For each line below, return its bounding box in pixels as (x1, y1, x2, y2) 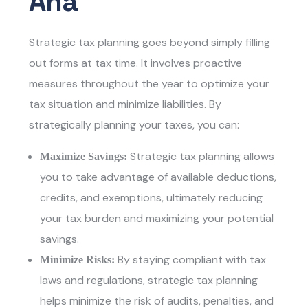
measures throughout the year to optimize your (29, 76, 270, 91)
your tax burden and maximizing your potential (40, 211, 274, 226)
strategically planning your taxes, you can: (29, 118, 240, 133)
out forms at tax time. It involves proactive (29, 56, 243, 71)
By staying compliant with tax (115, 252, 267, 267)
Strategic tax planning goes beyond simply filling (29, 35, 271, 50)
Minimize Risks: (40, 254, 115, 266)
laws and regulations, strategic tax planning (40, 273, 258, 288)
